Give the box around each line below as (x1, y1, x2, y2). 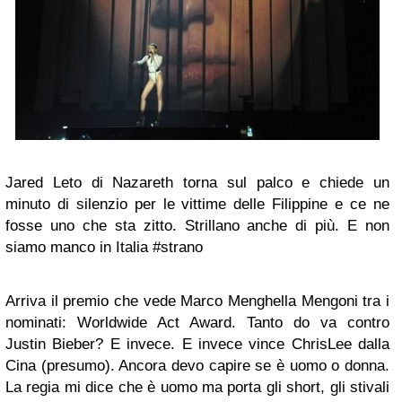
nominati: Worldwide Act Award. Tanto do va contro (5, 314, 389, 332)
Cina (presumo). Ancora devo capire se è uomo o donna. (5, 357, 389, 375)
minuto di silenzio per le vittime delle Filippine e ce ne (5, 196, 389, 214)
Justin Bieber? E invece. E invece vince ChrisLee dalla (5, 336, 389, 354)
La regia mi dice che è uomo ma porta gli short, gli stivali (5, 379, 389, 397)
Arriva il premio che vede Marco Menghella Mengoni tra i (5, 293, 389, 310)
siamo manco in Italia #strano (5, 239, 203, 257)
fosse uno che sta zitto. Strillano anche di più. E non (5, 217, 389, 235)
